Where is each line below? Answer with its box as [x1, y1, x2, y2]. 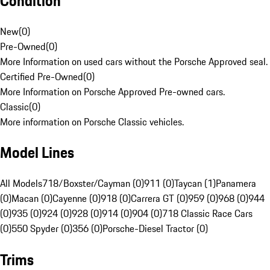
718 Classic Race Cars [162, 206, 253, 221]
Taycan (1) [174, 176, 216, 191]
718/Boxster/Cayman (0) [42, 176, 144, 191]
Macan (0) [11, 191, 52, 206]
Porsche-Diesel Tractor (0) [102, 221, 208, 236]
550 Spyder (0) [11, 221, 72, 236]
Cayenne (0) [52, 191, 101, 206]
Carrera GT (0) [131, 191, 188, 206]
